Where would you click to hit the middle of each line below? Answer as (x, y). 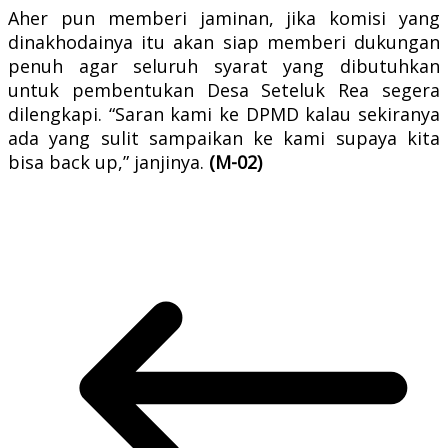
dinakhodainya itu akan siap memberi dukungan (224, 41)
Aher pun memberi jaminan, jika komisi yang (224, 17)
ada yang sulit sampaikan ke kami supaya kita (224, 137)
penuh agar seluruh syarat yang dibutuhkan (224, 65)
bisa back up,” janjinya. (108, 161)
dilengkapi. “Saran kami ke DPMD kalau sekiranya (224, 113)
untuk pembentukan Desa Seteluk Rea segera (224, 89)
